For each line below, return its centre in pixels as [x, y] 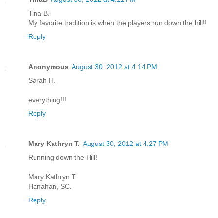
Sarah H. [42, 81]
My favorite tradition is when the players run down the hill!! [118, 23]
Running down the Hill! [63, 157]
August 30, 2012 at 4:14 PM [114, 67]
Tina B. [39, 13]
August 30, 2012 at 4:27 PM [126, 144]
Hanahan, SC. [50, 187]
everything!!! [47, 100]
